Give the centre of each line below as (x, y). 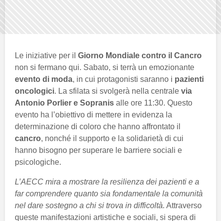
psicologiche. (38, 162)
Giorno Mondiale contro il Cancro (140, 56)
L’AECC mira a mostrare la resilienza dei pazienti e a (107, 182)
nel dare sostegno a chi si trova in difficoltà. (90, 206)
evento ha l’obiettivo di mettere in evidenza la (93, 115)
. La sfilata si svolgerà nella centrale (118, 91)
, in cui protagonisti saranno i (124, 79)
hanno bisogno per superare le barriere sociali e (98, 150)
